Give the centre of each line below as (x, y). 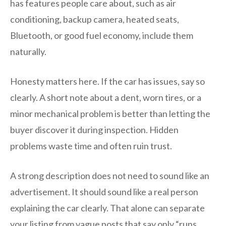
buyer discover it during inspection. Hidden (94, 130)
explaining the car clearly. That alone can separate (107, 208)
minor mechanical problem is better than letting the (110, 114)
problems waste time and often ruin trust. (91, 146)
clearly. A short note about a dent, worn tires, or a (106, 98)
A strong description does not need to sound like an (110, 176)
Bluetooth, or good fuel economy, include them (102, 36)
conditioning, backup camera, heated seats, (95, 19)
